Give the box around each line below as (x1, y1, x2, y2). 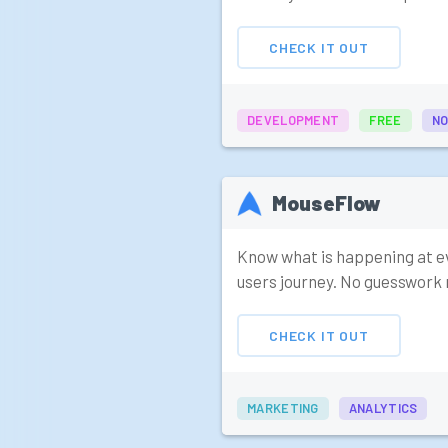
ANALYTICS (348, 400, 418, 417)
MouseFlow (272, 191, 381, 216)
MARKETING (247, 400, 319, 417)
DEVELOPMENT (247, 112, 340, 129)
